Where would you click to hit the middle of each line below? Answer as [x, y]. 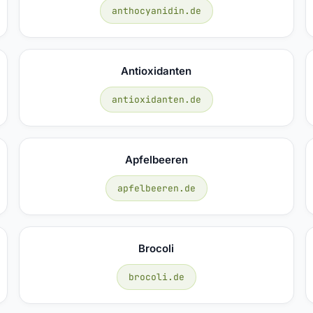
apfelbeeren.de [156, 188]
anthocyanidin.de [156, 10]
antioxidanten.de [156, 99]
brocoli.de [156, 277]
